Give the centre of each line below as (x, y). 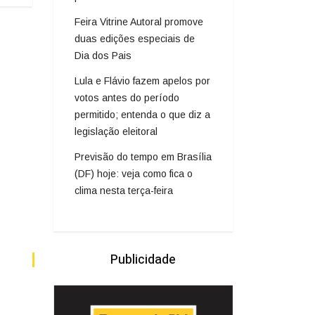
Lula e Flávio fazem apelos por (142, 81)
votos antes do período (127, 97)
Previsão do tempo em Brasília (143, 156)
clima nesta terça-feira (124, 190)
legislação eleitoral (116, 131)
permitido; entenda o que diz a (142, 114)
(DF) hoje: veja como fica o (134, 173)
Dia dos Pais (103, 55)
